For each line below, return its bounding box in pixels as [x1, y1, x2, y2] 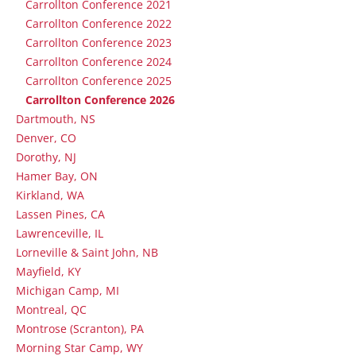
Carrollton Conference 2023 [25, 35, 172, 50]
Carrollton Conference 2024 [25, 54, 172, 69]
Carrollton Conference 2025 [25, 73, 172, 88]
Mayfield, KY [16, 264, 81, 279]
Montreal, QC [16, 302, 87, 317]
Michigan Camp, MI [16, 283, 119, 298]
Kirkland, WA [16, 188, 84, 203]
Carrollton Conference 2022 [25, 16, 172, 31]
